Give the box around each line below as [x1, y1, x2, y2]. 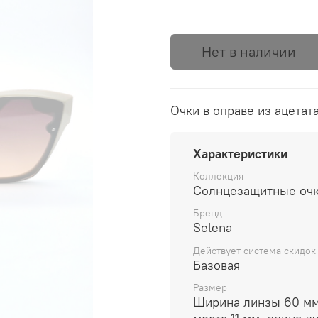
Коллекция [193, 170, 243, 183]
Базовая [193, 256, 240, 273]
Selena [193, 219, 232, 236]
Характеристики [193, 145, 287, 162]
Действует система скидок [193, 243, 316, 257]
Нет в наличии [201, 43, 296, 61]
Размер [193, 280, 227, 294]
